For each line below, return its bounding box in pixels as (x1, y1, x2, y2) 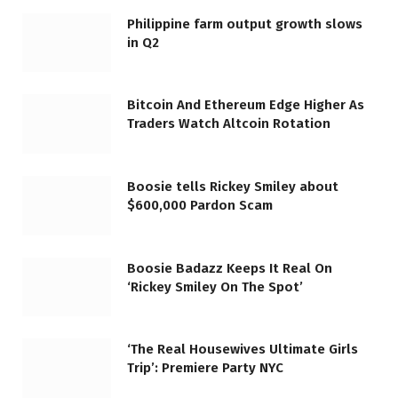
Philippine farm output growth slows (127, 15, 362, 32)
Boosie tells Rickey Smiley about (127, 179, 338, 195)
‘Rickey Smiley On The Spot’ (127, 278, 303, 295)
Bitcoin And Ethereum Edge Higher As (127, 97, 364, 114)
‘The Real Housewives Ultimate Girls (127, 341, 358, 358)
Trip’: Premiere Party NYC (127, 360, 283, 377)
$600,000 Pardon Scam (127, 197, 273, 214)
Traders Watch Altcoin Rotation (127, 115, 330, 132)
